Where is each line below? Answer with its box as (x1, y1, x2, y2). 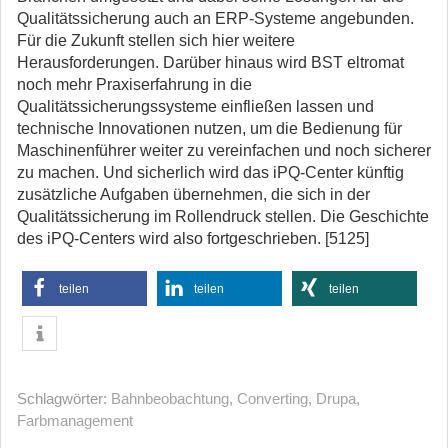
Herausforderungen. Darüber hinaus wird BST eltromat (17, 54, 404, 71)
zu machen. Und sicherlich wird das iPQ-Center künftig (17, 164, 404, 181)
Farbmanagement (17, 412, 133, 429)
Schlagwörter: (17, 390, 111, 407)
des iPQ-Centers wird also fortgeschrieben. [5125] (17, 230, 369, 247)
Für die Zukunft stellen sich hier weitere (17, 32, 295, 49)
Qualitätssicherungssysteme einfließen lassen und (17, 98, 374, 115)
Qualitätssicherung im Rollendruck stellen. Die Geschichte (17, 208, 429, 225)
